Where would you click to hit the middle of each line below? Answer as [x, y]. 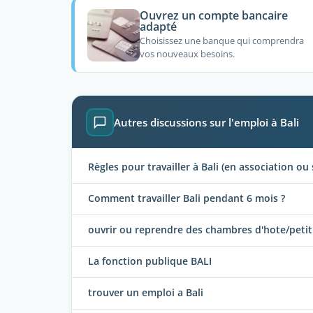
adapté [158, 27]
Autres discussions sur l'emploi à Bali [206, 122]
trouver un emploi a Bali [146, 293]
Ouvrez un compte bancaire [213, 16]
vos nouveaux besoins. [187, 53]
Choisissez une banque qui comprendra [221, 40]
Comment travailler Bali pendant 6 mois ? [187, 198]
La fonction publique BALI [150, 261]
